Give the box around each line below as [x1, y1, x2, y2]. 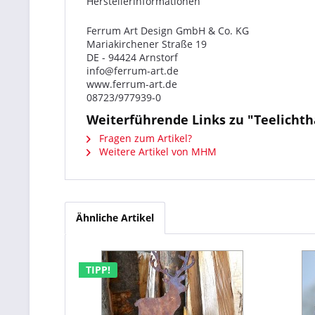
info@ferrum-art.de [86, 64, 179, 77]
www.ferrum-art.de [86, 77, 177, 91]
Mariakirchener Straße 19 [86, 37, 207, 51]
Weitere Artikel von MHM [96, 145, 217, 158]
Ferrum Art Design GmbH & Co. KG [86, 24, 249, 37]
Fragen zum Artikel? [96, 131, 192, 145]
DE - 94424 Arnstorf [86, 51, 178, 64]
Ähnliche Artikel [76, 211, 154, 224]
